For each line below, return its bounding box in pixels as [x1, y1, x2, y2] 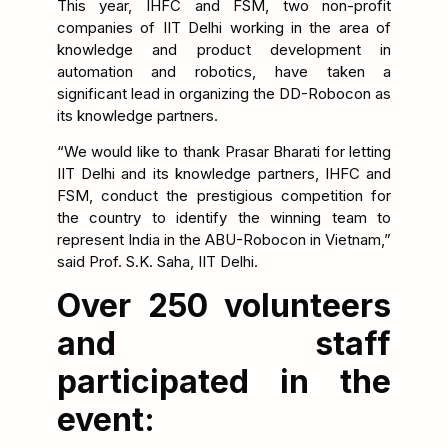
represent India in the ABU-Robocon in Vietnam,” [56, 230, 392, 250]
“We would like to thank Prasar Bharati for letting [56, 142, 392, 162]
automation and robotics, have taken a [56, 61, 392, 81]
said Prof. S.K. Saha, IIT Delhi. [56, 252, 258, 272]
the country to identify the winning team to [56, 208, 392, 228]
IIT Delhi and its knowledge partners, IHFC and [56, 164, 392, 184]
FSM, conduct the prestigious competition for [56, 186, 392, 206]
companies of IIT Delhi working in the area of [56, 17, 392, 37]
